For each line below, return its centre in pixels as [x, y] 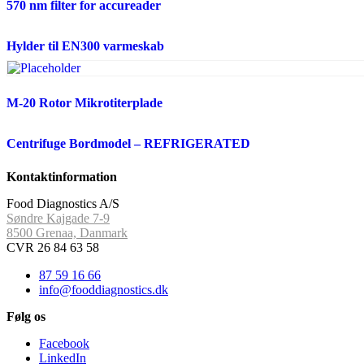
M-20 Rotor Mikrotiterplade [84, 102]
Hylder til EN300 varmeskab [85, 45]
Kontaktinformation [62, 176]
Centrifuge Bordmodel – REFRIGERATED [128, 143]
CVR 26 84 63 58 [53, 247]
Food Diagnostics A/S [63, 203]
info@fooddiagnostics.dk [104, 289]
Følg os [26, 316]
